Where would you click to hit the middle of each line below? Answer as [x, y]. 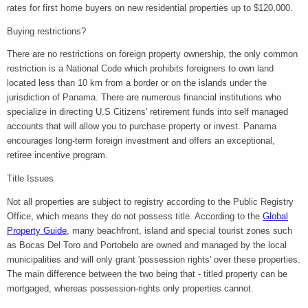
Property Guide [37, 231]
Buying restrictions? [46, 31]
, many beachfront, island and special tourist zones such [179, 231]
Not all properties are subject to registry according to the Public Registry [150, 202]
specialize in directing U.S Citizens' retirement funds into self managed [147, 112]
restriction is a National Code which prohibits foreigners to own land [140, 69]
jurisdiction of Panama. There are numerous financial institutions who [144, 98]
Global [275, 217]
